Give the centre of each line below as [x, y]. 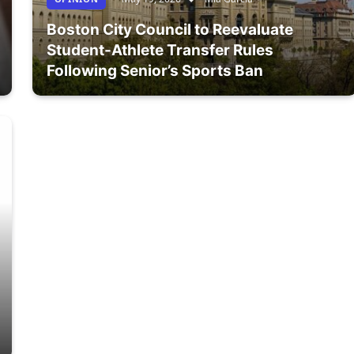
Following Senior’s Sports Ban [154, 70]
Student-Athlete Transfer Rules [160, 50]
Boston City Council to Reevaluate [169, 29]
